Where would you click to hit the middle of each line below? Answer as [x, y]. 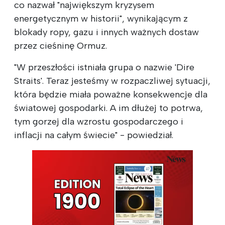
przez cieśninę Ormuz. [61, 45]
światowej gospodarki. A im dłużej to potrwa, [108, 108]
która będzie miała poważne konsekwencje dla [111, 94]
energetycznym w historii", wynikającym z [101, 18]
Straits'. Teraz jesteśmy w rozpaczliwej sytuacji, [112, 81]
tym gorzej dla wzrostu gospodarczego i [99, 121]
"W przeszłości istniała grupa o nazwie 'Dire [104, 67]
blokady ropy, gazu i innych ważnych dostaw [106, 32]
